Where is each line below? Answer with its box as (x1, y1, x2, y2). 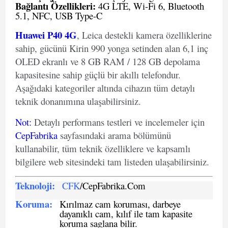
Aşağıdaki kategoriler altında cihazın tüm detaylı (15, 81, 195, 94)
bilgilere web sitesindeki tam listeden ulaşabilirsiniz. (15, 155, 209, 168)
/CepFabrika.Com (80, 179, 146, 192)
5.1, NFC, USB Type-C (15, 9, 102, 22)
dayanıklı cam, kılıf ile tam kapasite (60, 207, 192, 220)
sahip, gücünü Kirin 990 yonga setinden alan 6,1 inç (15, 42, 208, 54)
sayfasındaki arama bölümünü (58, 129, 171, 141)
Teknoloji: (15, 179, 55, 192)
